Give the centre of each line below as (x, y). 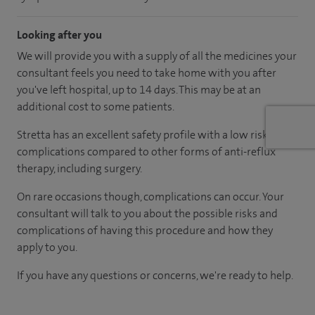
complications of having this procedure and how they (145, 230)
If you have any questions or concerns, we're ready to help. (155, 275)
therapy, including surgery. (79, 168)
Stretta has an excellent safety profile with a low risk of (149, 134)
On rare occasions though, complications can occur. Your (150, 196)
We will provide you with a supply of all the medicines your (157, 56)
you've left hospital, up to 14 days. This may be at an (139, 89)
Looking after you (59, 34)
